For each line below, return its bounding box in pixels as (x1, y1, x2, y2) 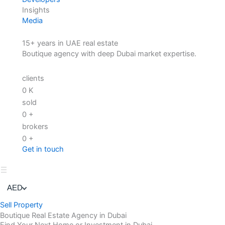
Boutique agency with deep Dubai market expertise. (22, 49, 196, 58)
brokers (22, 122, 48, 132)
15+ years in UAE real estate (22, 38, 118, 48)
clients (22, 74, 44, 83)
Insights (22, 5, 50, 15)
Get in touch (22, 145, 64, 154)
